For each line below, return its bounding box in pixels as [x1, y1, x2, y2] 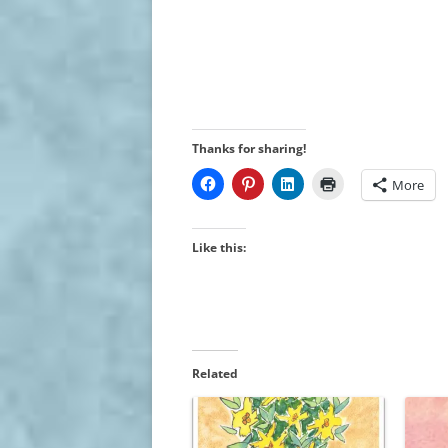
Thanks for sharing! [192, 140, 306, 158]
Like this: [192, 239, 246, 257]
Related [192, 365, 238, 383]
